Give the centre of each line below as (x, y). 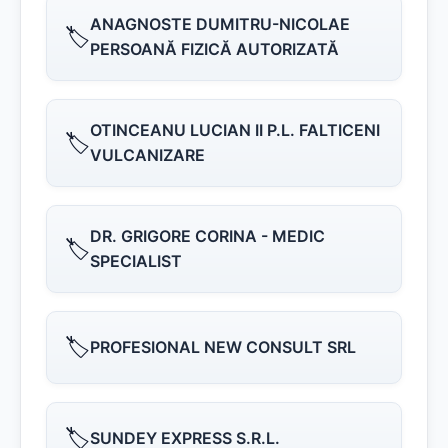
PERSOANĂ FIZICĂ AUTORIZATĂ (214, 49)
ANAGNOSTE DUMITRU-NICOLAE (220, 24)
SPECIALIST (136, 261)
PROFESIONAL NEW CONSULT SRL (223, 347)
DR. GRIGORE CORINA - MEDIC (207, 236)
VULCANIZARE (147, 155)
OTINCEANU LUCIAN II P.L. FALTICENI (235, 130)
